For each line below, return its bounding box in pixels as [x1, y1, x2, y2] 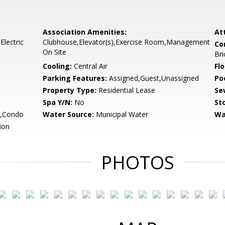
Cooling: [43, 61, 72, 71]
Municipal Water [94, 109, 149, 119]
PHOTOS [101, 150, 174, 175]
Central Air [72, 61, 108, 71]
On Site [43, 47, 67, 57]
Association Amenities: [43, 27, 127, 37]
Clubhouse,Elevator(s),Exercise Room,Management [43, 37, 210, 47]
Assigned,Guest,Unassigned [107, 73, 199, 83]
